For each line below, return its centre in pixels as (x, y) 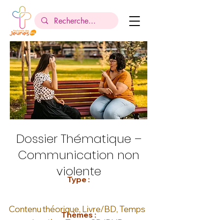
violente (79, 171)
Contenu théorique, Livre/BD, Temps (77, 209)
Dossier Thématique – (79, 139)
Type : (79, 179)
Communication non (79, 155)
